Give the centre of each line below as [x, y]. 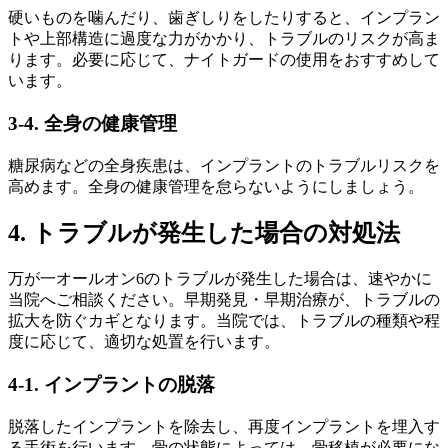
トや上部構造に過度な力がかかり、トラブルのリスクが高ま [224, 39]
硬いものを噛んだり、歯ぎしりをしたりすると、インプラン [224, 18]
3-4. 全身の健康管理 [92, 123]
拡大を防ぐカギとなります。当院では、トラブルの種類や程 [224, 321]
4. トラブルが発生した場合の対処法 [204, 233]
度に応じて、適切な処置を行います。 [144, 342]
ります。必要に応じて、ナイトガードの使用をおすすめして [224, 60]
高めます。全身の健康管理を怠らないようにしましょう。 [216, 186]
